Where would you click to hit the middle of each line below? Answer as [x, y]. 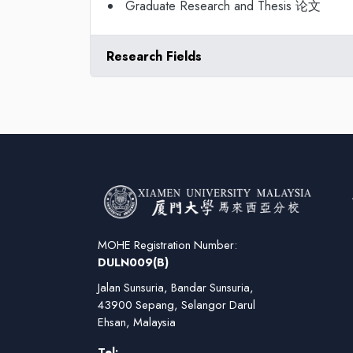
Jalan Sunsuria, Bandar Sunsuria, [176, 288]
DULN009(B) [133, 263]
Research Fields [154, 56]
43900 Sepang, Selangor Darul [176, 305]
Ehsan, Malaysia [137, 323]
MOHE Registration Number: [167, 245]
